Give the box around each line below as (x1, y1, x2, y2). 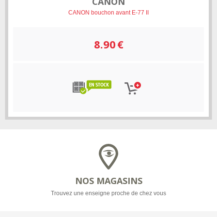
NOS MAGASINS (75, 175, 142, 187)
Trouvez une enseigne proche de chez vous (51, 190, 166, 197)
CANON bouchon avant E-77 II (68, 9, 149, 16)
